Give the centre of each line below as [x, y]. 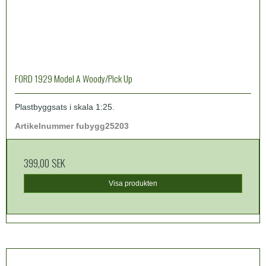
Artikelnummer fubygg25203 [72, 126]
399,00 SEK [45, 162]
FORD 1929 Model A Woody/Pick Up [74, 78]
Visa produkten [133, 184]
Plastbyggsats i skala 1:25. [65, 107]
